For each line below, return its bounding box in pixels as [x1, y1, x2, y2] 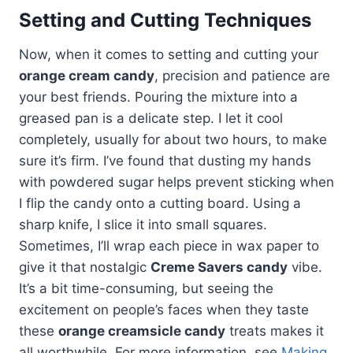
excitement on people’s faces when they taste [19, 302, 309, 318]
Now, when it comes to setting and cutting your [19, 46, 318, 63]
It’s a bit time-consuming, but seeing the [19, 281, 273, 297]
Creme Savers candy [150, 259, 288, 276]
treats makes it [225, 323, 324, 340]
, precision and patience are [154, 68, 330, 84]
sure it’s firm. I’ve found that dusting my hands [19, 153, 311, 169]
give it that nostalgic [19, 259, 150, 276]
